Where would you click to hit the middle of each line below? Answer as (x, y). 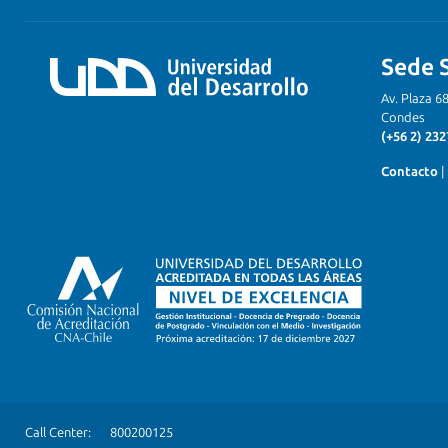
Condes (403, 117)
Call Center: (58, 432)
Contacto (409, 171)
